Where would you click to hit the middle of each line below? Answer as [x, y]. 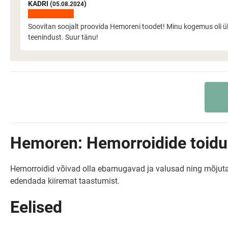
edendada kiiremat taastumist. [65, 181]
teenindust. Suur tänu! [63, 37]
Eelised [36, 207]
